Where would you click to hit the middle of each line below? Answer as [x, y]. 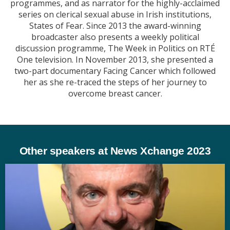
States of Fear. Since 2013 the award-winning [115, 26]
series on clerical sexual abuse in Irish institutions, [115, 15]
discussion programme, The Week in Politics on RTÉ [115, 49]
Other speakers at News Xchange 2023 [115, 151]
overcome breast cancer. [115, 94]
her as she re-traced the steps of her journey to [115, 82]
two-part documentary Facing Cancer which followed [115, 71]
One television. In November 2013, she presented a [115, 60]
